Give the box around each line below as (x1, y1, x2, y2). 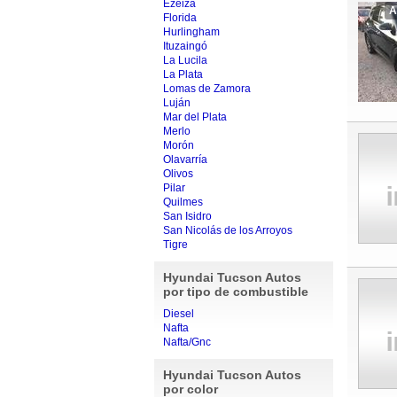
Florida (162, 12, 197, 24)
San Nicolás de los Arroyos (162, 224, 292, 237)
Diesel (162, 307, 194, 320)
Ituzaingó (162, 40, 207, 52)
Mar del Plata (162, 111, 227, 123)
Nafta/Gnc (162, 336, 211, 348)
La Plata (162, 68, 203, 81)
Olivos (162, 167, 193, 180)
